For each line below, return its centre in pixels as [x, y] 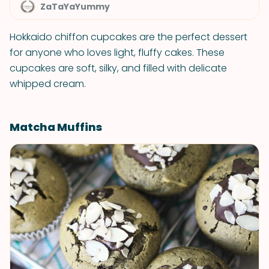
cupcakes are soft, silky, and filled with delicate [118, 68]
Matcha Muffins [56, 127]
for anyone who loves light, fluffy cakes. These [117, 53]
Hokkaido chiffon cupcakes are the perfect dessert [128, 37]
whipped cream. [48, 84]
